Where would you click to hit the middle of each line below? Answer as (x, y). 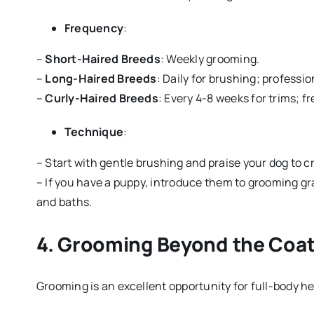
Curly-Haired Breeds (102, 98)
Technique (94, 132)
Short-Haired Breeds (103, 59)
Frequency (94, 28)
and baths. (64, 202)
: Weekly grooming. (210, 59)
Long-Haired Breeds (101, 79)
